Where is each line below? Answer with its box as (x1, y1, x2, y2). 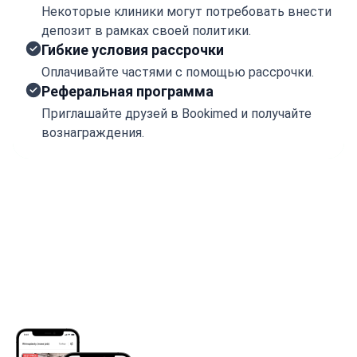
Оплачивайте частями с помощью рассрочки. (41, 65, 314, 80)
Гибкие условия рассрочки (41, 41, 224, 58)
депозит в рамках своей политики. (41, 23, 251, 38)
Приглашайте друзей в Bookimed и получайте (41, 106, 312, 121)
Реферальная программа (41, 83, 214, 100)
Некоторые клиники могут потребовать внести (41, 4, 331, 19)
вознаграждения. (41, 125, 144, 140)
